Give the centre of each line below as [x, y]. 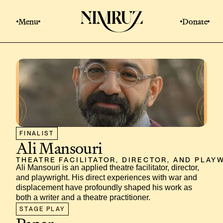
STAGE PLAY [42, 209]
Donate [195, 21]
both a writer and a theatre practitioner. [83, 197]
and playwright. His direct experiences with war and [107, 177]
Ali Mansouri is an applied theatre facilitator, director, [108, 167]
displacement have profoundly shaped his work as [104, 187]
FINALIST [37, 133]
